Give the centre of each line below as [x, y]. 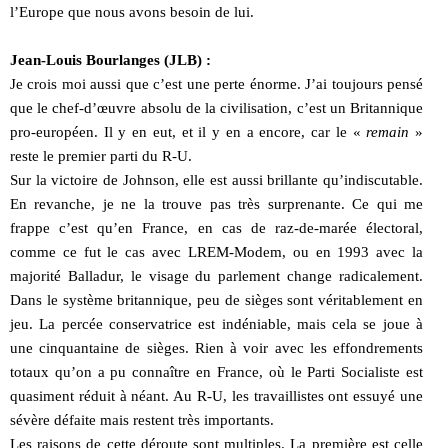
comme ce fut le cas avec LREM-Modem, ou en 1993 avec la [216, 251]
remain [388, 131]
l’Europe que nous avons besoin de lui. [132, 11]
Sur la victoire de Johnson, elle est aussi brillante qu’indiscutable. [216, 179]
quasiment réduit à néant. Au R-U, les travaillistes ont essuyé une [216, 395]
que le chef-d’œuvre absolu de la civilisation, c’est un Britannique [216, 107]
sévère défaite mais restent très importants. [142, 419]
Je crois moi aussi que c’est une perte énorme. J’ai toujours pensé [216, 83]
